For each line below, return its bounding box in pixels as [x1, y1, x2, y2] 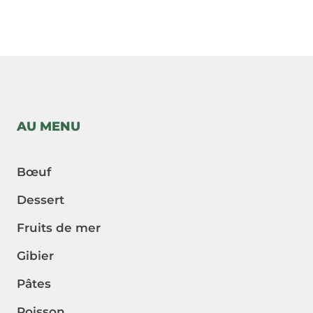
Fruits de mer [17, 220, 101, 235]
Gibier [17, 248, 54, 263]
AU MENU [17, 118, 80, 134]
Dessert [17, 192, 64, 207]
